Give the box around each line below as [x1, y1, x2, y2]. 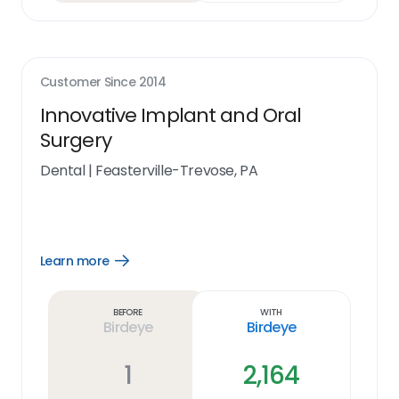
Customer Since [40, 73, 139, 91]
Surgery [40, 126, 111, 154]
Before [113, 305, 142, 319]
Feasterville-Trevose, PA [95, 160, 258, 181]
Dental [40, 160, 85, 181]
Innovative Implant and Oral [40, 102, 302, 129]
